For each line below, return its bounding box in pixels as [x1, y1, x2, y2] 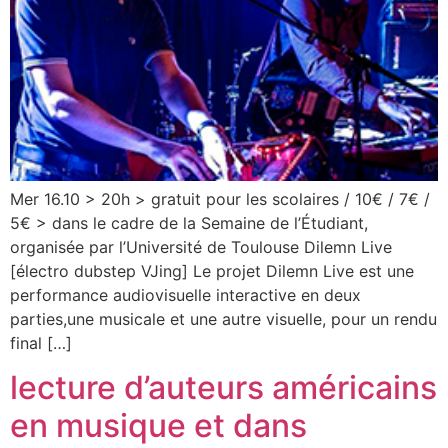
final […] [10, 332, 72, 353]
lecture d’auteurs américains [10, 368, 437, 408]
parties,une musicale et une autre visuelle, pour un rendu [10, 308, 437, 329]
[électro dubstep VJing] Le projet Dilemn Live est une [10, 260, 414, 281]
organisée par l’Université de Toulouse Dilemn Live [10, 236, 392, 257]
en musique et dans [10, 406, 307, 446]
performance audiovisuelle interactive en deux [10, 284, 361, 305]
